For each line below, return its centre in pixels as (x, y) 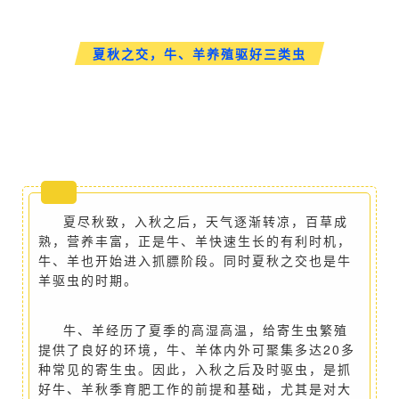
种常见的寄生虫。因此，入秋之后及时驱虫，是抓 (195, 369)
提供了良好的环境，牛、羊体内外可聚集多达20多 (197, 350)
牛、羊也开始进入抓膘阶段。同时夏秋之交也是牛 (195, 261)
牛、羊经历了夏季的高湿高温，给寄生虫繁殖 (206, 330)
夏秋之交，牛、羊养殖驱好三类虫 (199, 54)
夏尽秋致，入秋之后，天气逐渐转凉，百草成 (206, 221)
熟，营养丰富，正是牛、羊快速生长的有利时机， (195, 241)
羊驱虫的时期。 (88, 280)
